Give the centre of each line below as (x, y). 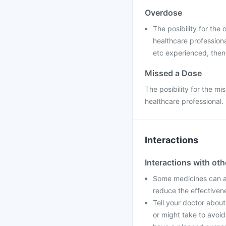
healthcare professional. (184, 101)
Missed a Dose (173, 73)
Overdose (163, 13)
